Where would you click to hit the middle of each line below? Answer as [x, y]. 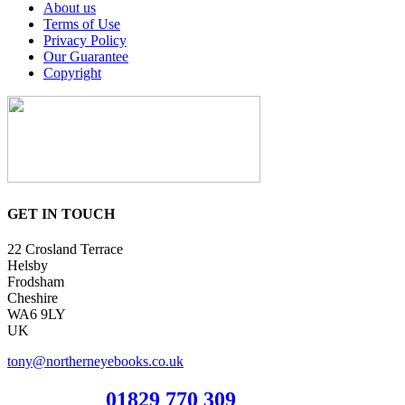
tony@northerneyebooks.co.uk [95, 361]
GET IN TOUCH [61, 213]
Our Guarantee [86, 57]
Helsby [28, 265]
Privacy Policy [85, 41]
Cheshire [33, 297]
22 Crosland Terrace [65, 249]
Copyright [72, 73]
